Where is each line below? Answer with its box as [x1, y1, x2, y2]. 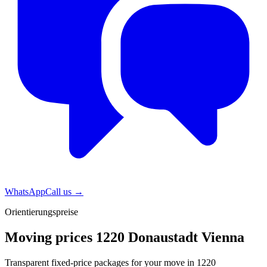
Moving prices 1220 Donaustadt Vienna [5, 229, 244, 245]
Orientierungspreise [5, 207, 78, 218]
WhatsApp [5, 187, 45, 197]
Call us [45, 187, 74, 197]
